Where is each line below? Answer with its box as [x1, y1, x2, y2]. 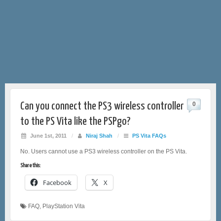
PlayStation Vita [42, 202, 85, 210]
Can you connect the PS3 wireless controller [20, 100, 184, 112]
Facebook [43, 178, 72, 187]
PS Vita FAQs [132, 132, 166, 139]
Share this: [20, 162, 40, 168]
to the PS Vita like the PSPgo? [20, 115, 131, 127]
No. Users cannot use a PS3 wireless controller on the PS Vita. [20, 147, 187, 155]
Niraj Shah [86, 132, 112, 139]
